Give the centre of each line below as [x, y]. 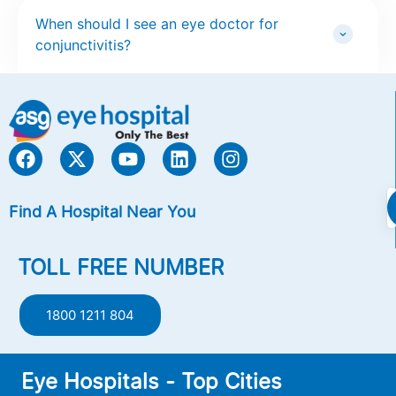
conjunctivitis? [83, 45]
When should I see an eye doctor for [157, 23]
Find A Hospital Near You [102, 211]
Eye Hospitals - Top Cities [152, 381]
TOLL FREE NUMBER [121, 267]
